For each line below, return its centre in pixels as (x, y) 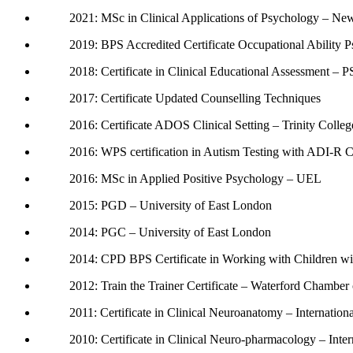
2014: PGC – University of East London (170, 232)
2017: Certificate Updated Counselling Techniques (195, 98)
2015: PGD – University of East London (171, 205)
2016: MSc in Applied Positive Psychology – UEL (195, 178)
